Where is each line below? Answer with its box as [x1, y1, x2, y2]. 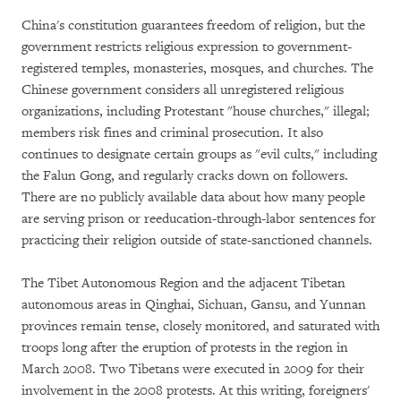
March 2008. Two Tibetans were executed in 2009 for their [21, 361, 364, 378]
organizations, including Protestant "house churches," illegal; [21, 103, 370, 120]
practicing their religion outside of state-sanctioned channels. [21, 232, 372, 249]
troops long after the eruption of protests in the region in [21, 339, 348, 356]
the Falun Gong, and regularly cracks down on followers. [21, 167, 348, 184]
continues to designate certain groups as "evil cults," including [21, 146, 377, 163]
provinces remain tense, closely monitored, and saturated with [21, 318, 380, 335]
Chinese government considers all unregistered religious [21, 81, 344, 98]
